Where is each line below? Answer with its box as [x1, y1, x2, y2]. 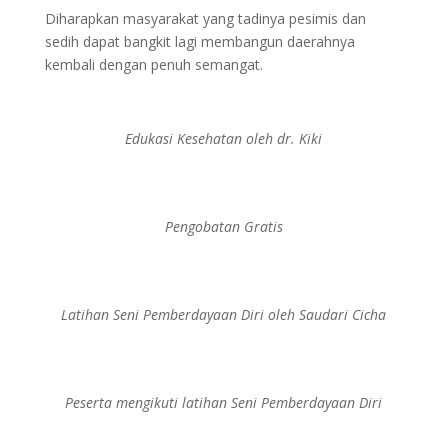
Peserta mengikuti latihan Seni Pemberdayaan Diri [65, 393, 383, 412]
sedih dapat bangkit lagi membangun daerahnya [44, 32, 355, 51]
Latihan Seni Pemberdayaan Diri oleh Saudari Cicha [61, 305, 387, 324]
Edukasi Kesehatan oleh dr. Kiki [125, 129, 323, 148]
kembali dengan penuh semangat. [44, 55, 263, 74]
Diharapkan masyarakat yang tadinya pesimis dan [44, 9, 366, 28]
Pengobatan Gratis [164, 217, 283, 236]
